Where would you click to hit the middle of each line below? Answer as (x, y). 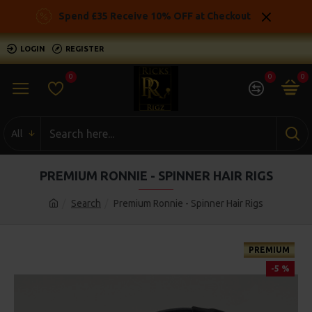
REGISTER (85, 48)
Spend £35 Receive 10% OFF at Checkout (155, 16)
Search (86, 203)
